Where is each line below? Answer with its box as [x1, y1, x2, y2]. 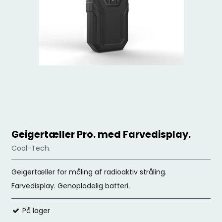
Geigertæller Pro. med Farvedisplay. [11, 128, 191, 142]
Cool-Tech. [11, 143, 51, 153]
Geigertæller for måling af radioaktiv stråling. [11, 167, 167, 177]
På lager [20, 206, 51, 216]
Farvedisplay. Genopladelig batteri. [11, 181, 130, 191]
